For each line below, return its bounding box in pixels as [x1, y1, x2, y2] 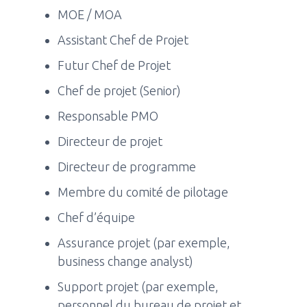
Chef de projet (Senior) [58, 83, 182, 97]
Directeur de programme [58, 159, 197, 173]
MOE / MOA [58, 7, 123, 21]
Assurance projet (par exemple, [58, 235, 231, 249]
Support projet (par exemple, [58, 279, 219, 293]
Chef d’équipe [58, 210, 136, 224]
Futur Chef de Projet [58, 58, 171, 72]
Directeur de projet [58, 134, 163, 148]
